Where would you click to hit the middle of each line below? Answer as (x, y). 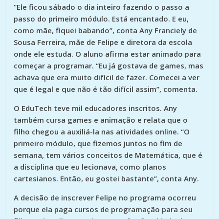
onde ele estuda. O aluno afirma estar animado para (108, 54)
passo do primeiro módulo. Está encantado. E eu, (101, 18)
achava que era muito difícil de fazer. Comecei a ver (107, 77)
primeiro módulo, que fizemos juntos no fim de (98, 143)
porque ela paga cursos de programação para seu (103, 209)
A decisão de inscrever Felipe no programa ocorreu (105, 197)
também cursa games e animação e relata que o (101, 120)
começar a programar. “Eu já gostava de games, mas (109, 65)
